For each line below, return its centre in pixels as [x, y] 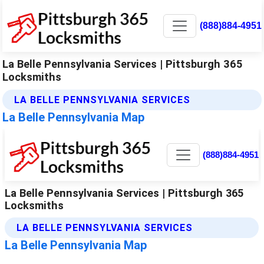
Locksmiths [32, 77]
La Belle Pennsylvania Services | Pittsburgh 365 [123, 64]
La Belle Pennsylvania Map [74, 117]
